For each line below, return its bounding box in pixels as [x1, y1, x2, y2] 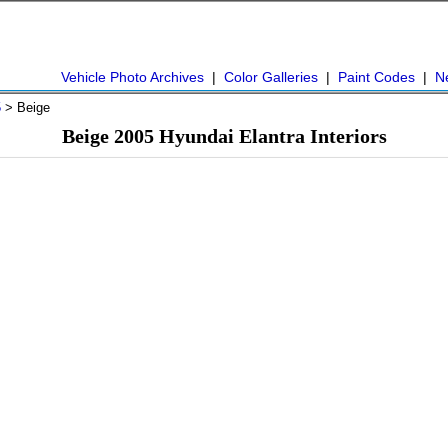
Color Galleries [224, 69, 318, 85]
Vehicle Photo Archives [61, 69, 204, 85]
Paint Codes [338, 69, 415, 85]
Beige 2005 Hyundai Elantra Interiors [61, 125, 387, 147]
